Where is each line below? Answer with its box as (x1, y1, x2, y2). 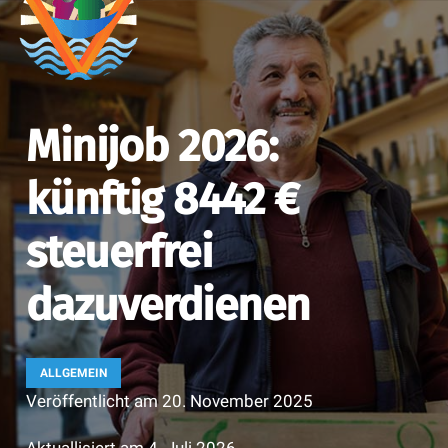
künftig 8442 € (25, 173, 300, 227)
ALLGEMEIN (39, 366, 107, 381)
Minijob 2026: (25, 120, 279, 174)
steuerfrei (25, 226, 212, 280)
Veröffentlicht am (25, 391, 162, 412)
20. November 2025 (161, 391, 313, 412)
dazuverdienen (25, 279, 311, 333)
